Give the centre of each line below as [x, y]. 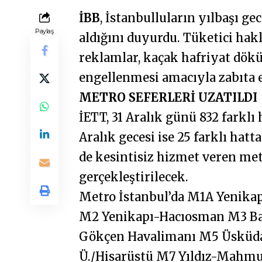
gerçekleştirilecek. [134, 177]
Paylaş [44, 31]
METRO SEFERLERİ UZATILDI [168, 97]
